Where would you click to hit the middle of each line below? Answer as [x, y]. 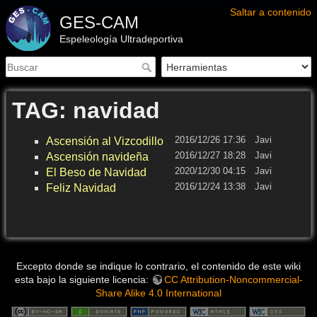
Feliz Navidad [81, 188]
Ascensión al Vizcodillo [105, 142]
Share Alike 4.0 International [158, 293]
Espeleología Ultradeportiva [121, 39]
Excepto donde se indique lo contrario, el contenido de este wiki [158, 266]
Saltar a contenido [271, 12]
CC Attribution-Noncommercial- [233, 279]
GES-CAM [99, 22]
